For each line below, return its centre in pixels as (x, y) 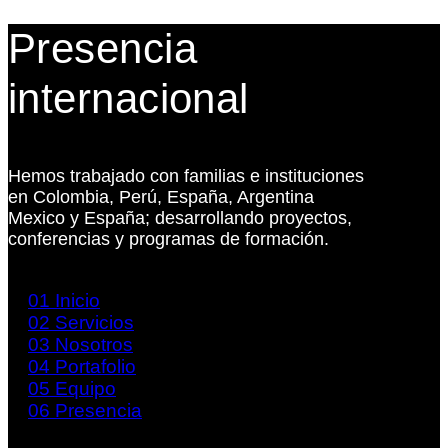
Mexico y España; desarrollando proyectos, (180, 218)
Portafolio (95, 367)
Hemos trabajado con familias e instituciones (186, 176)
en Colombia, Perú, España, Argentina (161, 197)
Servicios (94, 323)
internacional (128, 99)
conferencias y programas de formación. (168, 239)
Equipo (85, 389)
